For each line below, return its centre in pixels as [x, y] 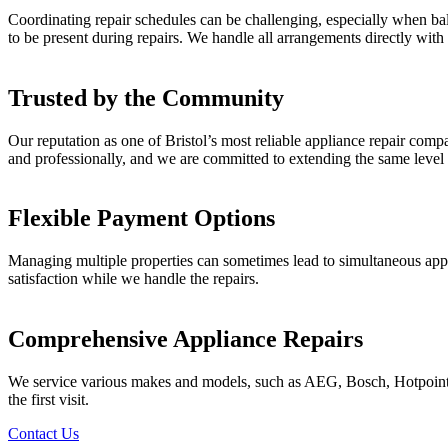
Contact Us [43, 434]
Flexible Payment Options [141, 218]
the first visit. [48, 400]
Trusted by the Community [146, 97]
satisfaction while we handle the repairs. [133, 279]
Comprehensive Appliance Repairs [185, 339]
